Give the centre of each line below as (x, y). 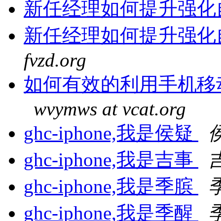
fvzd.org (55, 60)
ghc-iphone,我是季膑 (111, 186)
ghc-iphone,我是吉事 (111, 160)
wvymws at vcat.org (110, 109)
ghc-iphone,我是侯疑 (111, 133)
